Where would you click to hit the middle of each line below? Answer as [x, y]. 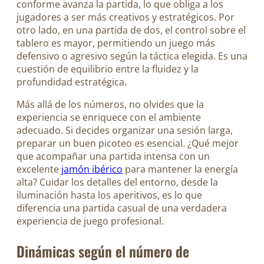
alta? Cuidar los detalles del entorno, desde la [117, 182]
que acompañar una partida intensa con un [113, 156]
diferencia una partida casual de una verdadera [122, 208]
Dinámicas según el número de [103, 251]
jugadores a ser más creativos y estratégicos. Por [126, 17]
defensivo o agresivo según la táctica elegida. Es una [132, 56]
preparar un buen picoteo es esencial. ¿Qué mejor [128, 143]
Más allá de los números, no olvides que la [110, 104]
